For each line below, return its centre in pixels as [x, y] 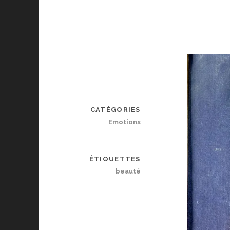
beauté [128, 171]
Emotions [124, 122]
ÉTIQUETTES [115, 159]
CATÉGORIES [115, 110]
